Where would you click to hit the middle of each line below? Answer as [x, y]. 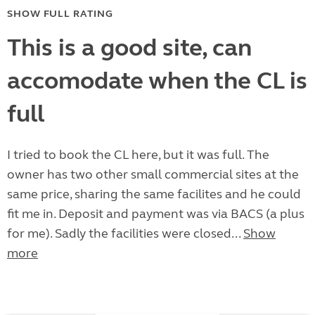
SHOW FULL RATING [60, 14]
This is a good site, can [129, 48]
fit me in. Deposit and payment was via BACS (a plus [156, 214]
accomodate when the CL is [157, 81]
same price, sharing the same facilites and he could [154, 194]
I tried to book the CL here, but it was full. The [138, 155]
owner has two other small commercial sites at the [153, 175]
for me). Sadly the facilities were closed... [125, 234]
